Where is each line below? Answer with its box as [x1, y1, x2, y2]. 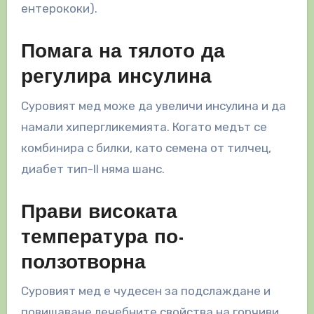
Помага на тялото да [20, 43, 225, 63]
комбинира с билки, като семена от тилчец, [20, 140, 271, 155]
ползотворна [20, 253, 146, 273]
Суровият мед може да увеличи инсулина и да [20, 98, 286, 113]
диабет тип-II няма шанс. [20, 161, 165, 176]
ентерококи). [20, 1, 97, 16]
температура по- [20, 228, 184, 248]
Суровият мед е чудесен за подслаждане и [20, 283, 271, 298]
